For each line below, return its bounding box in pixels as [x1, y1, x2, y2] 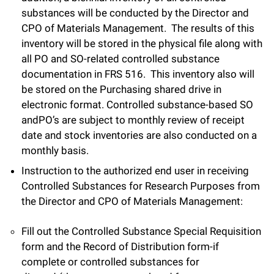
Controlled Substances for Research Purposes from [21, 180, 260, 193]
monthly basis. [21, 144, 89, 157]
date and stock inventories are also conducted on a [21, 128, 257, 141]
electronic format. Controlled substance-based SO [21, 98, 253, 111]
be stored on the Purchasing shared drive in [21, 83, 221, 95]
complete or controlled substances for [21, 256, 199, 268]
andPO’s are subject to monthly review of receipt [21, 113, 245, 126]
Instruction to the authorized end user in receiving [21, 165, 249, 177]
